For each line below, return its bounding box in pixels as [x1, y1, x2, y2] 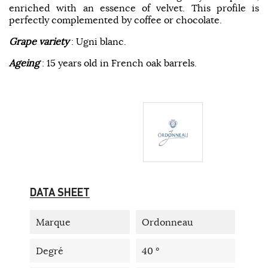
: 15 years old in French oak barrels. [39, 56, 197, 69]
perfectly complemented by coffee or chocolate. [9, 13, 222, 26]
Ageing [9, 56, 39, 69]
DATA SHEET [30, 184, 90, 199]
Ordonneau [141, 215, 193, 228]
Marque [36, 215, 71, 228]
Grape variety [9, 35, 69, 47]
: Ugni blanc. [69, 35, 126, 47]
